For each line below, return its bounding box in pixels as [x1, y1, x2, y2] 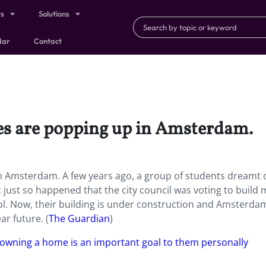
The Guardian [49, 212, 110, 225]
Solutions [39, 9, 70, 18]
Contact [34, 36, 62, 46]
